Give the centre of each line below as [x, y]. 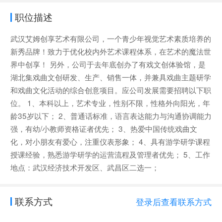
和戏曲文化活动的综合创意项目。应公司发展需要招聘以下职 [111, 90]
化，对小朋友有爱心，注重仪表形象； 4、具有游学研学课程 [110, 141]
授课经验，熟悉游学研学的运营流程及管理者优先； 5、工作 [110, 154]
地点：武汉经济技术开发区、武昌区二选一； [84, 167]
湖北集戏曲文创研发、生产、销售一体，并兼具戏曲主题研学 [111, 77]
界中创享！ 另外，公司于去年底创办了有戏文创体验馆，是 [108, 64]
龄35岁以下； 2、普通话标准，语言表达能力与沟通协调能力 [111, 116]
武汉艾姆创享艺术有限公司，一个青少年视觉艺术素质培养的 [111, 38]
